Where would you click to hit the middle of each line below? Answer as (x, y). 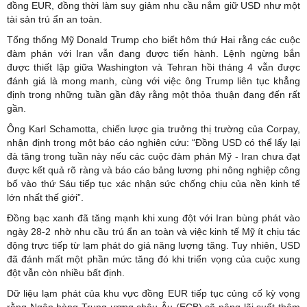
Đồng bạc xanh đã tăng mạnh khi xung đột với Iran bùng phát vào (153, 218)
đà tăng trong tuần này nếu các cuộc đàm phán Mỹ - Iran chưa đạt (153, 156)
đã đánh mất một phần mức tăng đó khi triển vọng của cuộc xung (153, 259)
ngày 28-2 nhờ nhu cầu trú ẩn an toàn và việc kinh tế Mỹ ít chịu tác (153, 231)
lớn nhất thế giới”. (45, 197)
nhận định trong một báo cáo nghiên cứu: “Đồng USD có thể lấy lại (153, 142)
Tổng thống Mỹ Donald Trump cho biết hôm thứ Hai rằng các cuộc (153, 39)
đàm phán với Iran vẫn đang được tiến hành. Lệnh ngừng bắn (153, 53)
